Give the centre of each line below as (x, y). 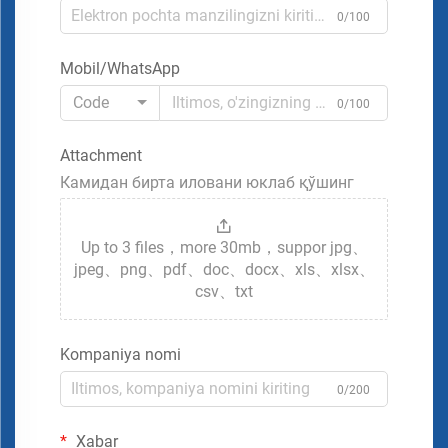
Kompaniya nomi (120, 354)
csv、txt (224, 291)
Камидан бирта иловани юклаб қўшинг (207, 182)
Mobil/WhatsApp (120, 68)
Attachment (101, 155)
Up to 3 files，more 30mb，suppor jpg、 (224, 247)
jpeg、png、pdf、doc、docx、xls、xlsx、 (224, 269)
